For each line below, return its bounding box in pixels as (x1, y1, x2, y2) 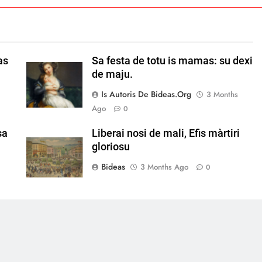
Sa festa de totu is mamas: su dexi (91, 55, 253, 67)
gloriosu (91, 141, 130, 153)
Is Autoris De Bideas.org (101, 88, 191, 101)
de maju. (91, 68, 133, 81)
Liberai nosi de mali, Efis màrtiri (91, 127, 240, 140)
